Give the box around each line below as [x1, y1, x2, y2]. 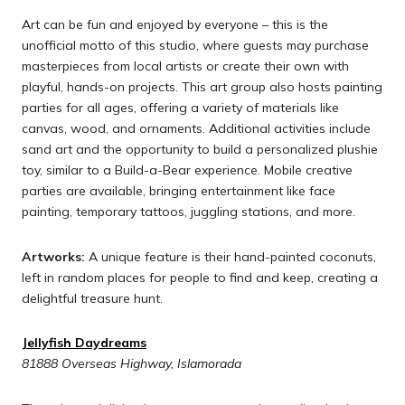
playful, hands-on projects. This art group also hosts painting [22, 78, 382, 95]
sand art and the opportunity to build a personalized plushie [22, 140, 378, 157]
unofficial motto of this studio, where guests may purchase [22, 36, 369, 53]
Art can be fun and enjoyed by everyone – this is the [22, 15, 328, 33]
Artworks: [22, 248, 85, 265]
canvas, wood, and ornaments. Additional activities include [22, 119, 371, 137]
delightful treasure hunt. [22, 289, 163, 306]
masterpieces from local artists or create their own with [22, 57, 349, 74]
